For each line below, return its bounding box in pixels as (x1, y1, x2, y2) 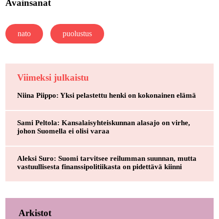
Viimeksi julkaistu (17, 72, 89, 83)
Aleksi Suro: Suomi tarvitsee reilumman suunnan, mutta (17, 154, 197, 163)
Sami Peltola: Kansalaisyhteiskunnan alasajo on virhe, (17, 119, 190, 127)
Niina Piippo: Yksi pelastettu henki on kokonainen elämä (17, 91, 196, 100)
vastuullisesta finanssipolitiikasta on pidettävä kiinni (17, 163, 182, 171)
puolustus (62, 29, 92, 38)
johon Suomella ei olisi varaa (17, 127, 109, 135)
